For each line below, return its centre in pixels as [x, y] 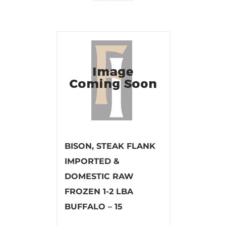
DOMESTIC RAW [99, 176]
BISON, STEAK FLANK [110, 146]
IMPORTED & [92, 161]
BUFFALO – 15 [93, 206]
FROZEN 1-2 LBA [99, 191]
